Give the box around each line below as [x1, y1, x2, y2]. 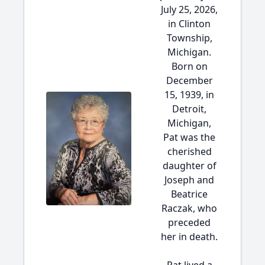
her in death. [161, 230, 218, 243]
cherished [167, 145, 212, 158]
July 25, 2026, [161, 3, 218, 16]
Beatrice [171, 188, 208, 201]
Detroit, [172, 102, 206, 115]
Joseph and [164, 173, 214, 186]
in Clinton [168, 17, 211, 30]
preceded [168, 216, 211, 229]
